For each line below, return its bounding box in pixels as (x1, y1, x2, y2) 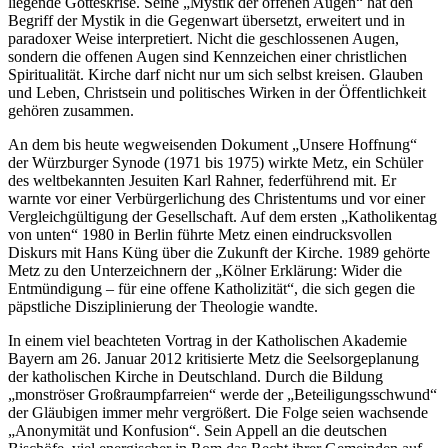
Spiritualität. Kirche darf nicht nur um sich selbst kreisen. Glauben (8, 65, 423, 83)
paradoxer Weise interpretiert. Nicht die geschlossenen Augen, (8, 29, 399, 47)
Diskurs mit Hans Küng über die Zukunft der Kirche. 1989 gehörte (8, 243, 430, 261)
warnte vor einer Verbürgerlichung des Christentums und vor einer (8, 189, 425, 207)
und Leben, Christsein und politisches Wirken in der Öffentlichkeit (8, 83, 426, 101)
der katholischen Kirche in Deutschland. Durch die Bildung (8, 367, 383, 385)
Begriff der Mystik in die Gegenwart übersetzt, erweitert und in (8, 11, 405, 29)
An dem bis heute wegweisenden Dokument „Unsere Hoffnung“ (8, 135, 417, 153)
